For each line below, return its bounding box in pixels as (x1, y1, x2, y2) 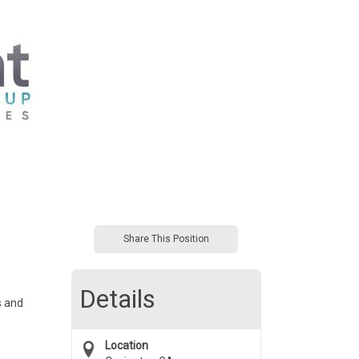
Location (104, 339, 148, 352)
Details (79, 284, 155, 314)
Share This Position (123, 233, 209, 244)
